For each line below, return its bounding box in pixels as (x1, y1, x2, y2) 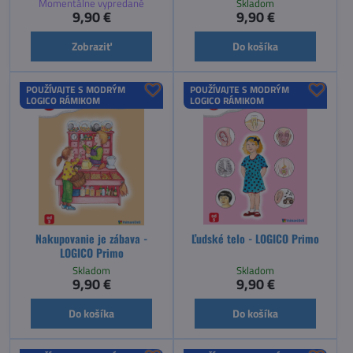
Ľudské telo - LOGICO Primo (191, 229, 319, 247)
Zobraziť (71, 37, 112, 54)
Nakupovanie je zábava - (35, 229, 147, 247)
